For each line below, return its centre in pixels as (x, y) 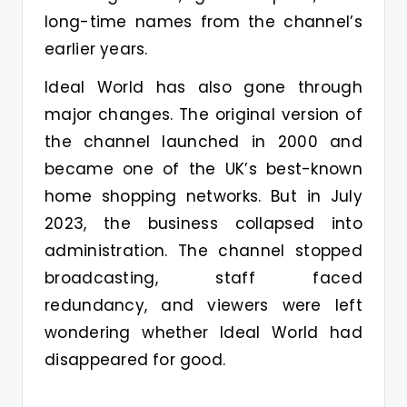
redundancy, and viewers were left (203, 305)
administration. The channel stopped (203, 250)
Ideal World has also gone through (203, 87)
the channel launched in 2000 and (203, 141)
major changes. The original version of (203, 114)
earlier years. (96, 49)
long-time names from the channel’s (203, 21)
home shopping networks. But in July (203, 196)
